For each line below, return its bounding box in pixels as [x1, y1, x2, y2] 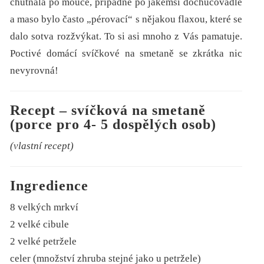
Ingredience [10, 178, 89, 194]
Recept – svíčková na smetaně [10, 103, 206, 118]
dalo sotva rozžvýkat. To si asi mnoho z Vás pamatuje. [10, 31, 242, 42]
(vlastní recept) [10, 140, 74, 152]
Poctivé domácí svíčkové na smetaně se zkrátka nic [10, 48, 242, 60]
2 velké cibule [10, 219, 70, 230]
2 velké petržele [10, 236, 77, 247]
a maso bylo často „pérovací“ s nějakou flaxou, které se [10, 14, 242, 25]
